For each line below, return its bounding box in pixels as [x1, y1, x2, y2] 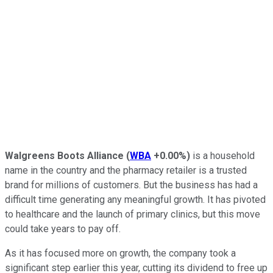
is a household [190, 149, 255, 161]
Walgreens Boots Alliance [5, 149, 126, 161]
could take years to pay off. [5, 222, 121, 235]
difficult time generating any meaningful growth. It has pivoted [5, 193, 266, 205]
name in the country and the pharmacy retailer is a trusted [5, 164, 247, 176]
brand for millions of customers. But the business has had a [5, 179, 258, 191]
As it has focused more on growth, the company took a [5, 247, 236, 259]
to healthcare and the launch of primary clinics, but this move [5, 208, 260, 220]
